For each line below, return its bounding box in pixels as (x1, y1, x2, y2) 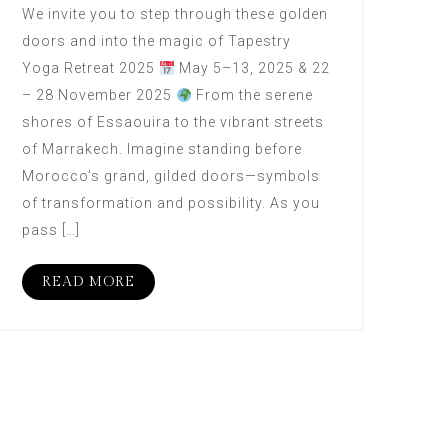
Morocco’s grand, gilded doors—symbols (21, 168, 320, 185)
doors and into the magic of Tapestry (21, 33, 291, 50)
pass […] (21, 222, 80, 239)
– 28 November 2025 (21, 87, 176, 104)
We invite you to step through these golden (21, 6, 328, 23)
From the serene (191, 87, 313, 104)
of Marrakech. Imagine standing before (21, 141, 302, 158)
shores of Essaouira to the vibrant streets (21, 114, 324, 131)
